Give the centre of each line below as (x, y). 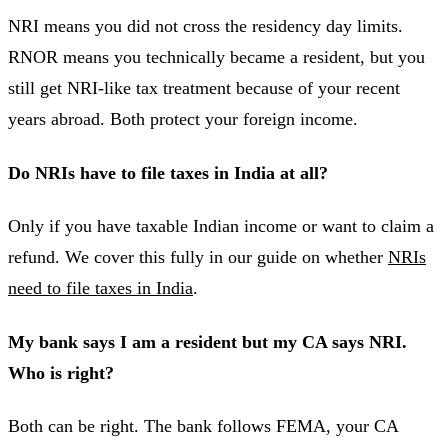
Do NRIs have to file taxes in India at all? (168, 172)
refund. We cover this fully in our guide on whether (198, 257)
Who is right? (61, 372)
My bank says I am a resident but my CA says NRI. (207, 341)
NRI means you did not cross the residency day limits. (205, 26)
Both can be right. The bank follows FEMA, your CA (203, 426)
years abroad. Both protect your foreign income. (183, 119)
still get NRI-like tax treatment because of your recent (204, 88)
